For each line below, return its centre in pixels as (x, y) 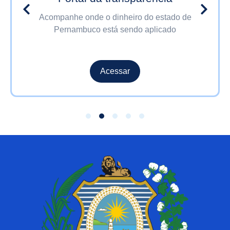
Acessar (115, 71)
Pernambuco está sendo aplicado (115, 30)
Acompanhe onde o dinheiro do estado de (115, 17)
